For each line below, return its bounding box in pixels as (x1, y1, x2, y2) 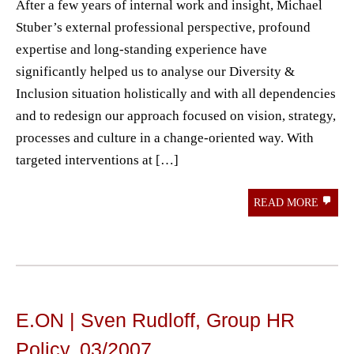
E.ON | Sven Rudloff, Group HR (16, 308, 295, 331)
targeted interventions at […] (16, 152, 179, 168)
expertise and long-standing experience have (16, 41, 267, 57)
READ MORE (254, 196, 322, 209)
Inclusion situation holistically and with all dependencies (16, 85, 336, 101)
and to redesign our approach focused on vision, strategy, (16, 107, 336, 123)
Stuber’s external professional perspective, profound (16, 19, 311, 35)
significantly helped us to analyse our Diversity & (16, 63, 295, 79)
